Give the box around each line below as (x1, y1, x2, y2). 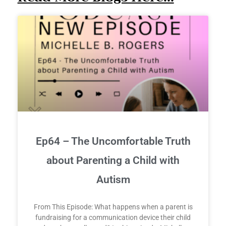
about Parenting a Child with (46, 154, 180, 166)
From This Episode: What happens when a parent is (33, 202, 193, 211)
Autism (96, 173, 130, 186)
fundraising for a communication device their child (35, 213, 191, 221)
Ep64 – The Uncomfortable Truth (35, 135, 191, 147)
